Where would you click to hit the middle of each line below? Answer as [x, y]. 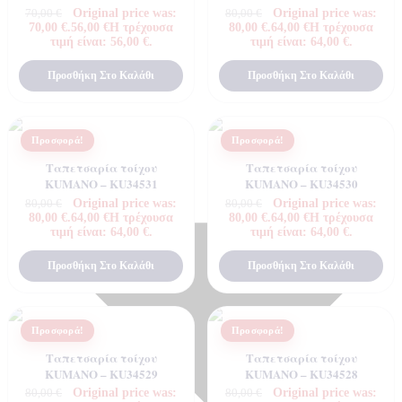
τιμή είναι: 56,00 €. [101, 42]
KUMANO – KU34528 [301, 373]
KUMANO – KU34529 [101, 373]
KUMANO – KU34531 [101, 184]
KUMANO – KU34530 [301, 184]
